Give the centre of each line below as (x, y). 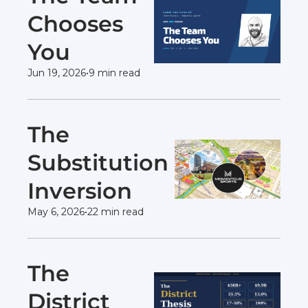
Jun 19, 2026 (57, 73)
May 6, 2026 (56, 212)
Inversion (83, 191)
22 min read (115, 212)
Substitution (98, 163)
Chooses (75, 24)
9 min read (114, 73)
